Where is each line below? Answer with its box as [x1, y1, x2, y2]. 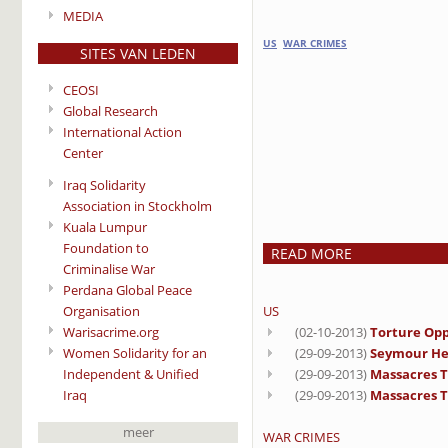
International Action [63, 123, 182, 141]
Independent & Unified [63, 364, 199, 383]
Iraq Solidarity [63, 175, 146, 194]
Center [63, 144, 103, 162]
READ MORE [263, 243, 352, 263]
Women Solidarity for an [63, 343, 207, 362]
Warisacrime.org [63, 322, 159, 341]
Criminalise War [63, 259, 155, 278]
